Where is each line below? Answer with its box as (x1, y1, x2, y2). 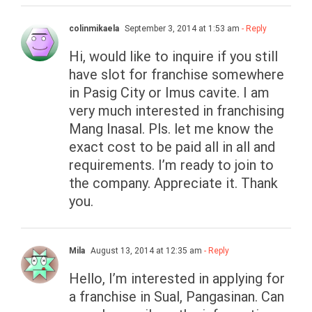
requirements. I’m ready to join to (69, 157, 274, 174)
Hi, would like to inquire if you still (69, 48, 278, 65)
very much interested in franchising (69, 102, 284, 120)
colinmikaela (69, 24, 119, 34)
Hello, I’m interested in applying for (69, 270, 285, 288)
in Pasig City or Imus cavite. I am (69, 84, 270, 102)
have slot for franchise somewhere (69, 66, 284, 84)
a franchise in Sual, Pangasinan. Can (69, 288, 284, 306)
